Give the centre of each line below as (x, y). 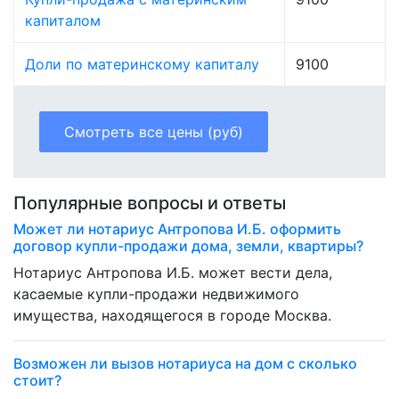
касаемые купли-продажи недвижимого (156, 294)
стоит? (37, 381)
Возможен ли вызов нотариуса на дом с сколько (185, 364)
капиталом (63, 21)
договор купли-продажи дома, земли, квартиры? (188, 246)
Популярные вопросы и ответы (150, 204)
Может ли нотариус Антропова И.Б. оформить (177, 229)
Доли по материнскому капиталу (142, 65)
